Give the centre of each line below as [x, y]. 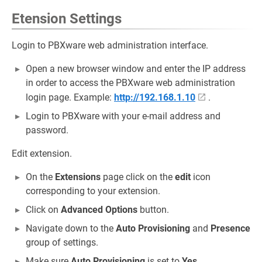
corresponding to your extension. [93, 191]
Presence [230, 228]
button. [153, 209]
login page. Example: [70, 97]
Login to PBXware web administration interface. [110, 45]
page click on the [138, 177]
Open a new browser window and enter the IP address [136, 68]
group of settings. [62, 242]
